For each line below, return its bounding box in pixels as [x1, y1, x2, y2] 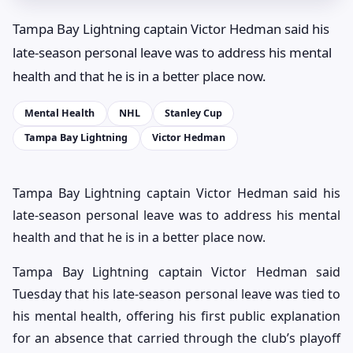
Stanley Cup [164, 106, 222, 120]
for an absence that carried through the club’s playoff [13, 329, 340, 347]
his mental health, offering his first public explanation [13, 307, 340, 325]
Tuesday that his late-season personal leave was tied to [13, 285, 340, 303]
